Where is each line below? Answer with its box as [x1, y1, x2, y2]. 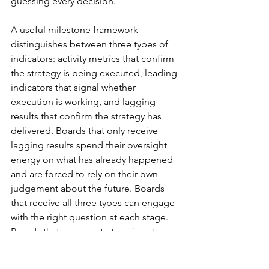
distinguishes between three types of [11, 38, 171, 50]
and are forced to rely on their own [11, 168, 160, 180]
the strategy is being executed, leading [11, 67, 180, 79]
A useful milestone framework [11, 23, 141, 35]
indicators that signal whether [11, 81, 138, 93]
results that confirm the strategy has [11, 110, 164, 122]
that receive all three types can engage [11, 196, 177, 208]
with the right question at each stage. [11, 211, 171, 223]
